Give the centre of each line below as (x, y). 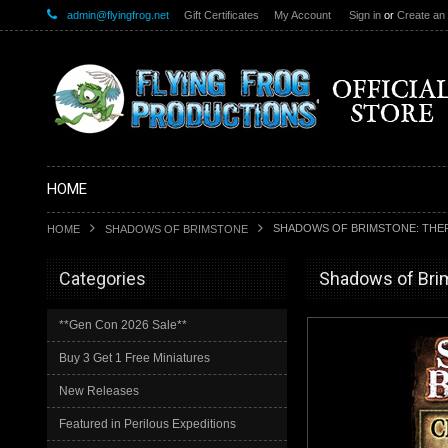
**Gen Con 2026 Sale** (123, 325)
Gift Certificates (221, 15)
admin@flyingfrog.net (118, 15)
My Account (302, 15)
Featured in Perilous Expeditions (147, 424)
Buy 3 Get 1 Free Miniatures (134, 358)
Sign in (365, 15)
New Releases (99, 391)
